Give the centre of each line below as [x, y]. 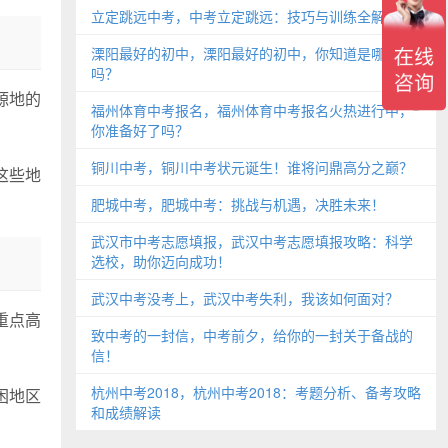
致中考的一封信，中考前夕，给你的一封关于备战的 [252, 335]
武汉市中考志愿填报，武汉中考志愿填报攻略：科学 [252, 241]
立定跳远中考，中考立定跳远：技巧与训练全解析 [245, 16]
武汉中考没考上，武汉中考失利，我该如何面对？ [245, 298]
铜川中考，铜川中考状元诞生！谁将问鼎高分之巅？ [252, 167]
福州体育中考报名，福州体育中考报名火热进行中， [252, 110]
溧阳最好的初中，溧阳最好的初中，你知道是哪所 [245, 53]
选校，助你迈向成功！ [161, 261]
